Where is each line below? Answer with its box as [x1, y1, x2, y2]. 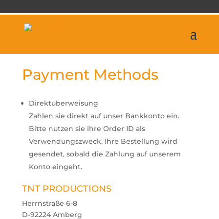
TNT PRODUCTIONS [22, 183, 111, 194]
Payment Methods [22, 66, 158, 84]
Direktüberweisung [28, 99, 98, 108]
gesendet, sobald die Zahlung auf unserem [28, 150, 181, 158]
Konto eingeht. [28, 162, 82, 171]
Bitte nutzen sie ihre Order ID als [28, 124, 145, 133]
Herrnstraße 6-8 [22, 199, 77, 208]
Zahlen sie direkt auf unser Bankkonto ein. [28, 111, 179, 120]
